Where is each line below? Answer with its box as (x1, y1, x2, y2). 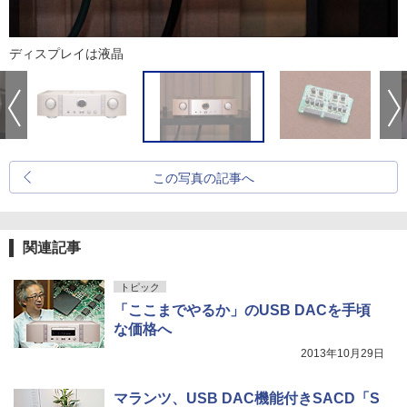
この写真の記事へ (153, 171, 254, 185)
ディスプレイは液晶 (9, 46, 124, 61)
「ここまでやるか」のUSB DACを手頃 (114, 303, 371, 318)
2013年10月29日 (301, 347, 384, 360)
